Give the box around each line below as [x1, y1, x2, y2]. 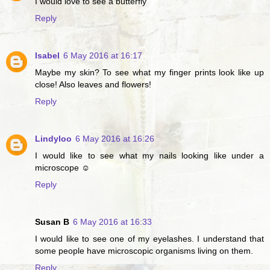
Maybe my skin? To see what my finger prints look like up [35, 67, 264, 77]
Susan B [35, 216, 69, 227]
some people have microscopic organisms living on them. [35, 245, 253, 256]
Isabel [35, 50, 60, 60]
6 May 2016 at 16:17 [63, 50, 142, 60]
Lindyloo [35, 133, 72, 143]
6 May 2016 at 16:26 [75, 133, 154, 143]
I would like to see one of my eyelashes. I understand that [35, 233, 264, 243]
